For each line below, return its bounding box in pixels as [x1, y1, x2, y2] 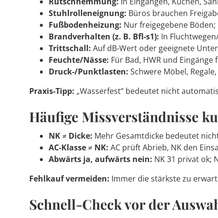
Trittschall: [49, 43, 91, 54]
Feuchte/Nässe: [49, 54, 109, 65]
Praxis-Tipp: [29, 86, 74, 96]
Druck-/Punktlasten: [49, 66, 128, 77]
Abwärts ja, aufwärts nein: [49, 154, 152, 164]
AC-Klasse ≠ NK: [49, 142, 109, 153]
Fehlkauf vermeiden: [29, 173, 109, 184]
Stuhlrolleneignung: [49, 8, 127, 18]
